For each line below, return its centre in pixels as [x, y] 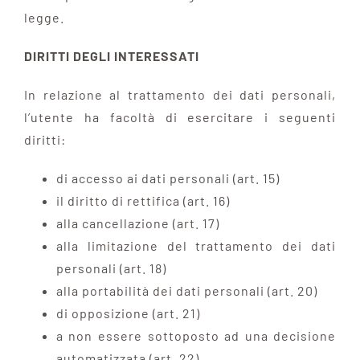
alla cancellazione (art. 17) [137, 223]
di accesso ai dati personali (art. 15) [168, 178]
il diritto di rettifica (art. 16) [143, 200]
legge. [44, 17]
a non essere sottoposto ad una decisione [196, 335]
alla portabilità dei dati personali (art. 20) [186, 290]
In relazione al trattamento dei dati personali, [180, 94]
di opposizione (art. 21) [128, 313]
